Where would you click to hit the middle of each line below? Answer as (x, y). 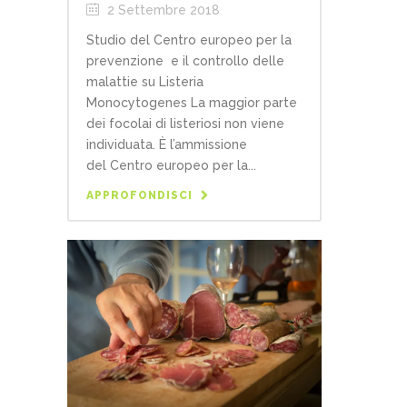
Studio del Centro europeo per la (189, 40)
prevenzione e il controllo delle (185, 60)
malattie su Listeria (145, 81)
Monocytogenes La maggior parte (192, 102)
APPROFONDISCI (139, 195)
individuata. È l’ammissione (167, 144)
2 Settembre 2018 (162, 10)
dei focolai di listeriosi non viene (185, 123)
